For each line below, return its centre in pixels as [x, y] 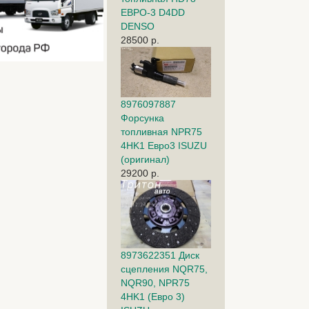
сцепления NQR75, [164, 269]
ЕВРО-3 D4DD [152, 13]
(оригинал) [145, 160]
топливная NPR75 [161, 132]
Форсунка [142, 118]
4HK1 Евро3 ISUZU [163, 146]
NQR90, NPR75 [155, 282]
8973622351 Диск [160, 255]
